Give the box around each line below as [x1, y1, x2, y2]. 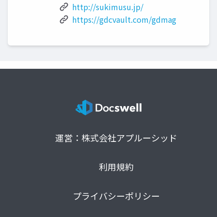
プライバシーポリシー [73, 189, 160, 202]
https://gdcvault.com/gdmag [72, 14, 176, 26]
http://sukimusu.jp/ [72, 1, 143, 13]
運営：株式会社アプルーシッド [55, 131, 177, 144]
